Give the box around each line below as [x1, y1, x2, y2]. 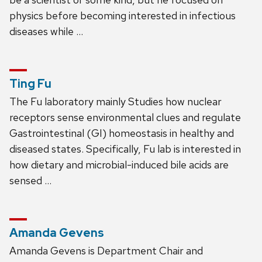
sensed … [9, 173, 51, 187]
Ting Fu [9, 75, 51, 91]
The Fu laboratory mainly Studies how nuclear [9, 94, 222, 108]
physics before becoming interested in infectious [9, 8, 236, 22]
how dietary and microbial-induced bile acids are [9, 157, 229, 171]
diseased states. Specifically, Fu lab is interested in [9, 142, 241, 156]
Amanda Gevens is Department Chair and [9, 243, 203, 257]
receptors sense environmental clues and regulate [9, 110, 241, 124]
